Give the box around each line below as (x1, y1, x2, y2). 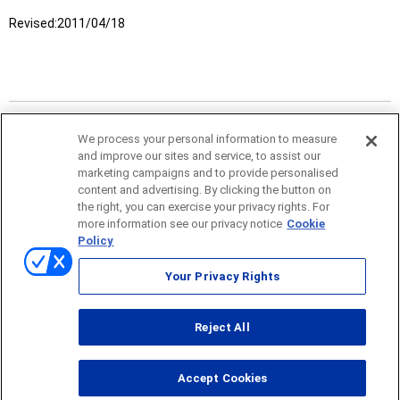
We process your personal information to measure (78, 132, 337, 146)
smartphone (185, 380, 260, 398)
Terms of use (45, 304, 126, 321)
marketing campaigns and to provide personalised (78, 166, 339, 179)
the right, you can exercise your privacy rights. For (78, 200, 330, 213)
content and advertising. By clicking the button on (78, 183, 332, 196)
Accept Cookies (177, 371, 268, 385)
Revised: (9, 15, 57, 30)
